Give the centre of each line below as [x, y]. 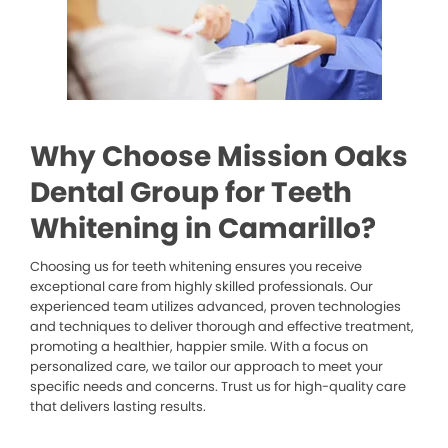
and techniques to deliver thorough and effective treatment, [222, 327]
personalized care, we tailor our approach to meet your [206, 367]
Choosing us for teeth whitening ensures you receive [196, 267]
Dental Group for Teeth [191, 193]
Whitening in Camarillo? [203, 229]
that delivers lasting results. [118, 407]
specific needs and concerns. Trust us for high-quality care [218, 387]
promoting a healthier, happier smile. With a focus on [199, 347]
